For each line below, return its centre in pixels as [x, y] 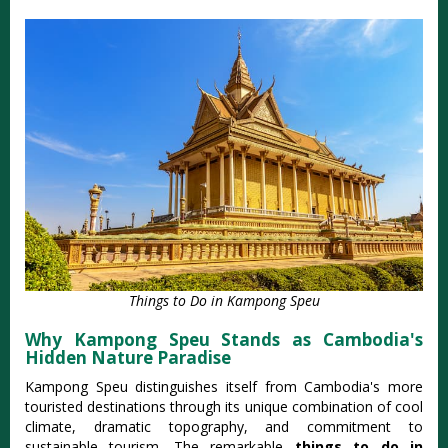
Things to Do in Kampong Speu [224, 301]
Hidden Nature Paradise [128, 358]
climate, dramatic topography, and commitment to [224, 427]
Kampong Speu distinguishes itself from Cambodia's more [224, 387]
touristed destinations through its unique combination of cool [224, 407]
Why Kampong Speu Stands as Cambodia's [224, 340]
